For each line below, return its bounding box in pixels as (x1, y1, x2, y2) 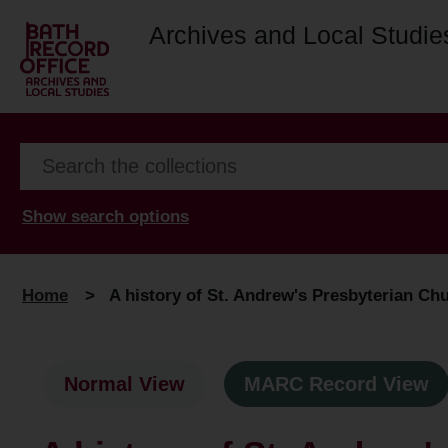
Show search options (22, 206, 189, 226)
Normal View (64, 373, 185, 396)
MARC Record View (244, 373, 429, 396)
